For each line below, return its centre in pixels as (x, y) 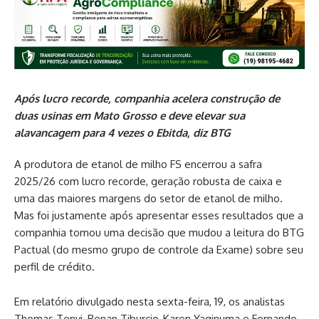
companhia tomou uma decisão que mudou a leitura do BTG (159, 232)
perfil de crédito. (54, 266)
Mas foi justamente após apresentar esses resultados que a (159, 215)
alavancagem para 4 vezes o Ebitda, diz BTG (122, 132)
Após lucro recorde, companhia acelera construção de (147, 98)
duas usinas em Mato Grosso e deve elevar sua (130, 115)
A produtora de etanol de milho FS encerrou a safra (138, 164)
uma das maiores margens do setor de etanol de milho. (148, 198)
